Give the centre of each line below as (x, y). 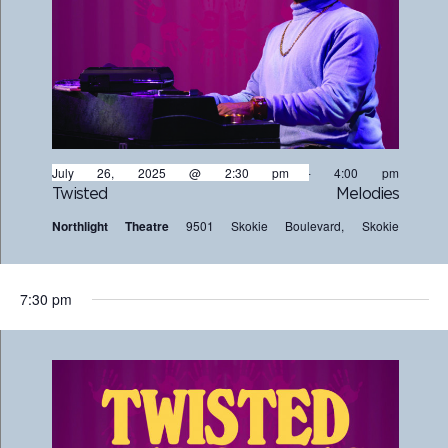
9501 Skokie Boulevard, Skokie (292, 225)
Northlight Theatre (118, 226)
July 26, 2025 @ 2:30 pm (170, 172)
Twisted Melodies (225, 194)
